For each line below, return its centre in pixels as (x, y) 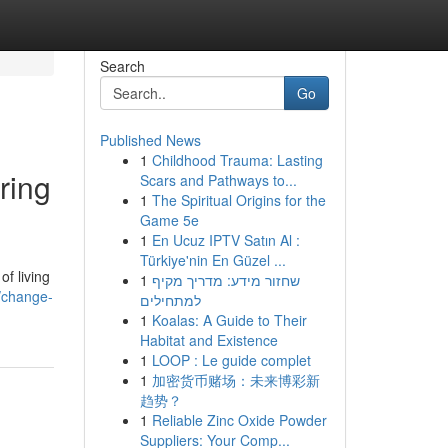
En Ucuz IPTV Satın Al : (225, 240)
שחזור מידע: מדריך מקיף (225, 280)
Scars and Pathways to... (218, 180)
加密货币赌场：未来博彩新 (235, 380)
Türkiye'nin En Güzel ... (212, 260)
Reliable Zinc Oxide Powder (239, 420)
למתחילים (170, 300)
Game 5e (169, 220)
